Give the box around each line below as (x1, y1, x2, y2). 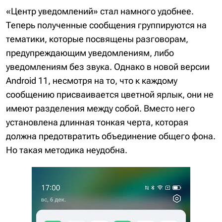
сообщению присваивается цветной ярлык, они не (6, 89, 214, 100)
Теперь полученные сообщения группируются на (6, 19, 207, 30)
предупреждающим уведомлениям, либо (6, 47, 174, 58)
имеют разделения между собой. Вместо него (6, 103, 195, 113)
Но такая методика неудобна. (6, 144, 127, 155)
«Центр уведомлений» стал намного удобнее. (6, 5, 194, 16)
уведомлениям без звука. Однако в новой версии (6, 61, 210, 72)
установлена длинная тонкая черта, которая (6, 116, 188, 127)
